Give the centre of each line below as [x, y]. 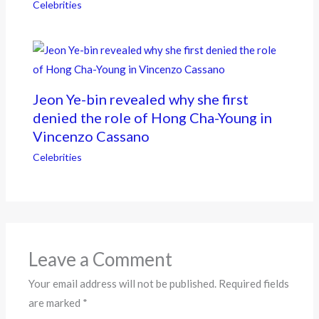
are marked [56, 303]
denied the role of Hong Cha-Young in [152, 117]
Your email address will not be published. [123, 284]
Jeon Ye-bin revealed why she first [140, 99]
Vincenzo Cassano [91, 136]
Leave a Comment [101, 260]
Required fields [254, 284]
